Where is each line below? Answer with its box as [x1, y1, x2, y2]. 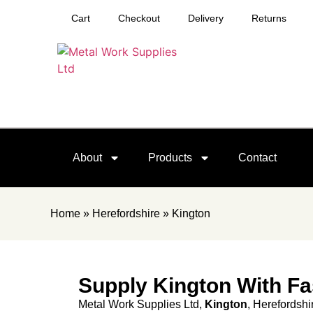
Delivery [188, 13, 224, 24]
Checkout [118, 13, 160, 24]
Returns [252, 13, 286, 24]
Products [148, 152, 192, 164]
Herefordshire [92, 208, 160, 220]
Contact [238, 152, 277, 164]
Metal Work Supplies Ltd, [78, 298, 205, 311]
